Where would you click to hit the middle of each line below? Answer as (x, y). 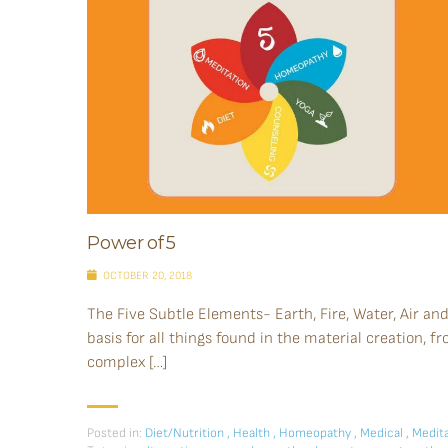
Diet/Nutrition (184, 432)
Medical (381, 432)
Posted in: (114, 432)
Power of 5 (131, 242)
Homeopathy (315, 432)
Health (251, 432)
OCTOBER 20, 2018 (146, 275)
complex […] (127, 362)
